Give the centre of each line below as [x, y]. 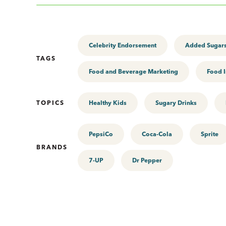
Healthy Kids [108, 102]
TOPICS [50, 102]
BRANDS [52, 147]
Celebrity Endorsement [123, 45]
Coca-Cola [157, 134]
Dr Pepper [147, 160]
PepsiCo [101, 134]
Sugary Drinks [176, 102]
